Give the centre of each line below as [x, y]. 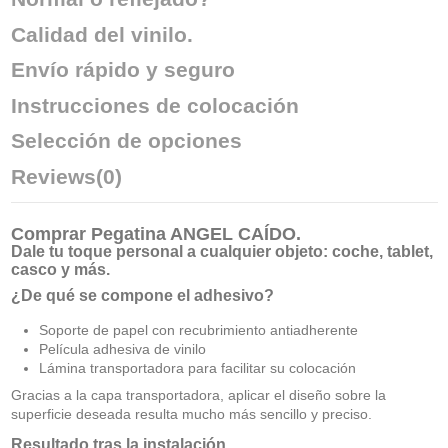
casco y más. [60, 269]
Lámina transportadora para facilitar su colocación [197, 368]
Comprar [50, 234]
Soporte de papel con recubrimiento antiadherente [198, 330]
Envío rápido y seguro [122, 70]
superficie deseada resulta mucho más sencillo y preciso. [191, 414]
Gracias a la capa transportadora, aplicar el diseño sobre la [198, 395]
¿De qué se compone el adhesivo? [142, 295]
